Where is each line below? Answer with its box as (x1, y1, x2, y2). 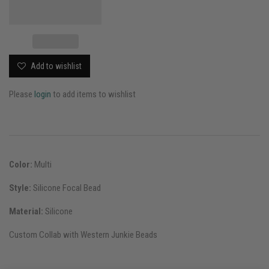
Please (9, 88, 34, 100)
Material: (9, 205, 43, 217)
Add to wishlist (29, 61, 82, 71)
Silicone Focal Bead (31, 182, 101, 193)
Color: (9, 159, 32, 170)
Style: (9, 182, 31, 193)
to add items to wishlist (51, 88, 136, 100)
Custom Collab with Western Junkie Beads (9, 229, 159, 240)
